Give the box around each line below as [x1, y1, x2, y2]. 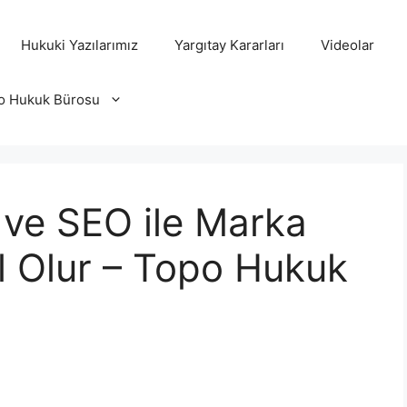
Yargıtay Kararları [174, 36, 284, 54]
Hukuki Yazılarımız [20, 36, 138, 54]
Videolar [320, 36, 374, 54]
